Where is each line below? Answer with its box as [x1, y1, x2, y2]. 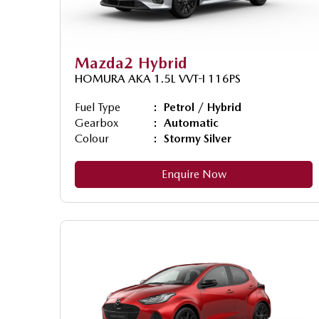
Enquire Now [161, 167, 226, 181]
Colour [75, 131, 109, 145]
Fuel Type [75, 100, 120, 114]
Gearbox [75, 115, 119, 130]
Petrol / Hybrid [164, 100, 241, 114]
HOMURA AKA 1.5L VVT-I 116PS [75, 71, 241, 85]
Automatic [164, 115, 219, 130]
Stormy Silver [164, 131, 231, 145]
